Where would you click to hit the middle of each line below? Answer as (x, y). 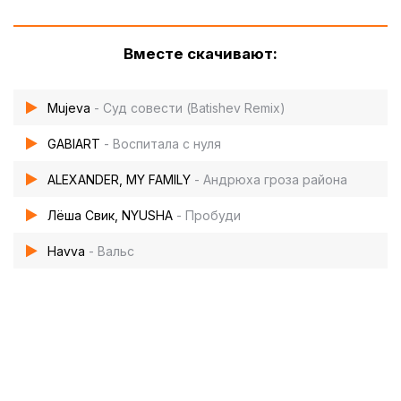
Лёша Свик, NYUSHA (110, 215)
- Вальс (111, 251)
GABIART (74, 143)
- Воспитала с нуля (162, 143)
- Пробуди (209, 215)
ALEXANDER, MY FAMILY (119, 179)
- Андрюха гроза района (271, 179)
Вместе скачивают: (200, 54)
